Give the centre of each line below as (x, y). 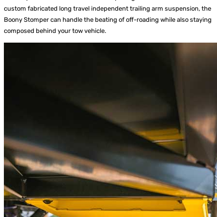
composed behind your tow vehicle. (55, 31)
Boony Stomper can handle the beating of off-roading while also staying (108, 19)
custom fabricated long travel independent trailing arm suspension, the (108, 8)
